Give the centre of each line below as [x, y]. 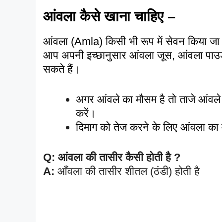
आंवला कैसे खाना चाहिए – [111, 16]
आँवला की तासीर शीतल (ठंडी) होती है [127, 171]
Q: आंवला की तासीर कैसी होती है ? [112, 157]
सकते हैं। [63, 69]
